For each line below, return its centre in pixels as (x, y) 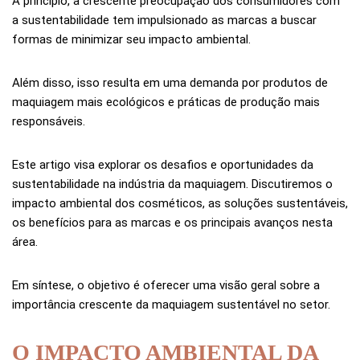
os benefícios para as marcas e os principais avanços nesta (172, 222)
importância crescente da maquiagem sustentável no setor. (171, 304)
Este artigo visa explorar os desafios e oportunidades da (163, 164)
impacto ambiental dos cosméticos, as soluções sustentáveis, (180, 203)
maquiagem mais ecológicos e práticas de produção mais (166, 102)
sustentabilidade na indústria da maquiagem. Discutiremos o (172, 184)
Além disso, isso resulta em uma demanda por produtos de (170, 82)
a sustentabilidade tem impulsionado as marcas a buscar (164, 20)
